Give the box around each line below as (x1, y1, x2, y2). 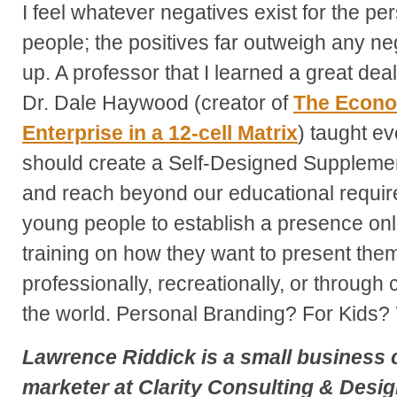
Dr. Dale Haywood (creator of (22, 91, 293, 115)
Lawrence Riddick (22, 346, 196, 369)
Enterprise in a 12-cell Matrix (22, 121, 298, 145)
